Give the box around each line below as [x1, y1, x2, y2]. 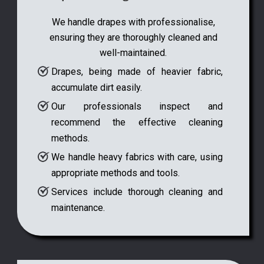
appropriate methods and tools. [51, 167, 180, 179]
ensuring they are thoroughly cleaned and [49, 31, 217, 43]
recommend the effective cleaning [51, 116, 223, 128]
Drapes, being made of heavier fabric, [51, 65, 223, 77]
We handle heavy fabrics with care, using [51, 151, 223, 163]
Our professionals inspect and [51, 100, 223, 112]
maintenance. [51, 202, 105, 213]
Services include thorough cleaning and [51, 186, 223, 197]
